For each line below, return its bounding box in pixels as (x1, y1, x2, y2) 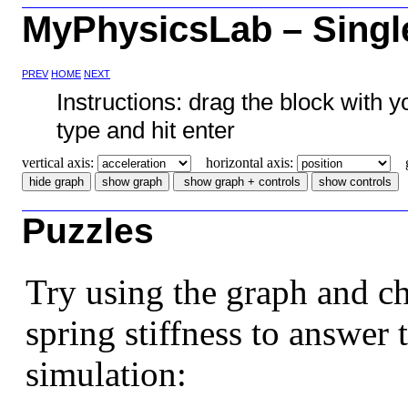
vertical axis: (22, 155, 97, 171)
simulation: (25, 353, 187, 393)
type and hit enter (56, 117, 235, 145)
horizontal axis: (191, 155, 297, 171)
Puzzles (22, 211, 154, 251)
